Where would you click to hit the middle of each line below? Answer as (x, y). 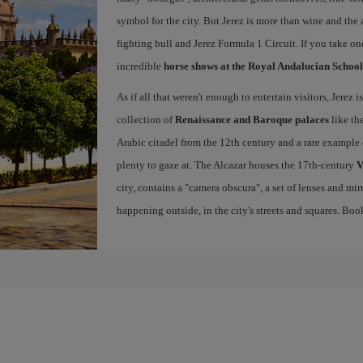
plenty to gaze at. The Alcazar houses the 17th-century (236, 165)
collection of (145, 120)
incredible (140, 66)
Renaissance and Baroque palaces (252, 120)
